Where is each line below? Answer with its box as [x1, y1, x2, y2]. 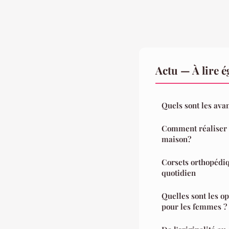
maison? [162, 134, 191, 145]
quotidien [162, 168, 196, 178]
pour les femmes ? [162, 201, 227, 212]
